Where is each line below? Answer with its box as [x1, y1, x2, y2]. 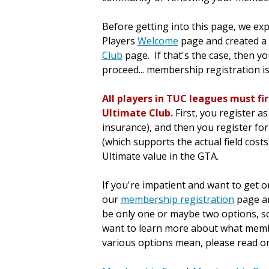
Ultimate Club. [101, 106, 175, 119]
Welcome [137, 34, 178, 47]
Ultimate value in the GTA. [101, 150, 219, 163]
